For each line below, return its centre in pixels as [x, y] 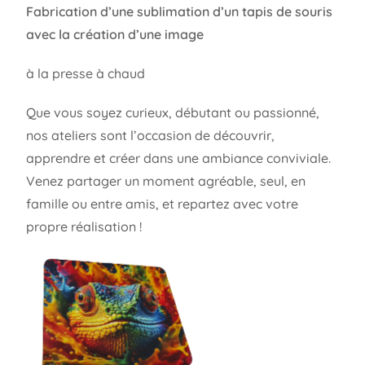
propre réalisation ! [84, 226]
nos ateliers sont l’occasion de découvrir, [151, 135]
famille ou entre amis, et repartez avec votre [163, 203]
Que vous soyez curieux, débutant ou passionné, [173, 112]
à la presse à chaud [86, 73]
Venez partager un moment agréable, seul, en [166, 180]
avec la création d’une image [115, 34]
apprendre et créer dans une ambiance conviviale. [179, 158]
